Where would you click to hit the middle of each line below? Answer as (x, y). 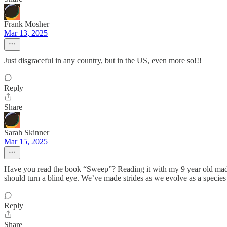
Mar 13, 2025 (26, 33)
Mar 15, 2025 (26, 142)
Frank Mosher (27, 24)
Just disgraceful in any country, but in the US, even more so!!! (103, 61)
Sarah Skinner (27, 133)
